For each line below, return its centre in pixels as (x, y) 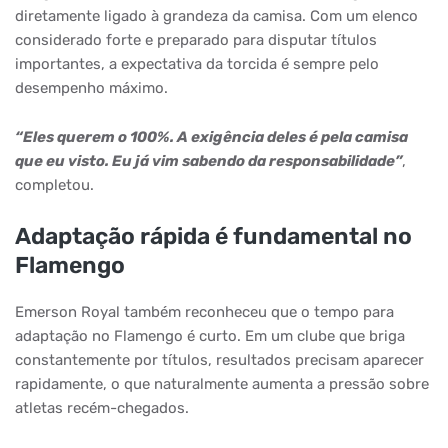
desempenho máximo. (91, 88)
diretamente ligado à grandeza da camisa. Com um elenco (216, 16)
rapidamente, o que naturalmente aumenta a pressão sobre (222, 384)
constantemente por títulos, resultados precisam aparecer (219, 360)
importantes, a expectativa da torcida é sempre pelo (197, 64)
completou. (54, 185)
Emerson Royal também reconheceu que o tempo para (204, 312)
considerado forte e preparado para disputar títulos (196, 40)
